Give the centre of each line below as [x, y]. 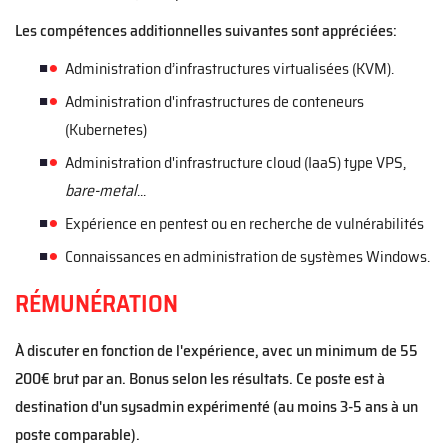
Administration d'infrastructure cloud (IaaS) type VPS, [235, 162]
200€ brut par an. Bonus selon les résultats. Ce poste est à [200, 378]
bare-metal [101, 190]
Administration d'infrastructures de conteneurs [214, 101]
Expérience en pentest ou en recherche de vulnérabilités [244, 223]
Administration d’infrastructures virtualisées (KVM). [229, 68]
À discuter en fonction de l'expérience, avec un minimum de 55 [216, 350]
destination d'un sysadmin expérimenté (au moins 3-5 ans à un [216, 406]
